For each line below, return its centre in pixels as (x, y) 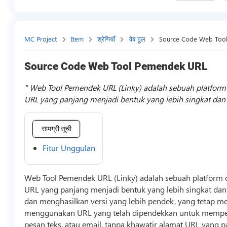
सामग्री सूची (56, 129)
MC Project (41, 39)
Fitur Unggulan (69, 147)
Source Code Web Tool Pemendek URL (116, 66)
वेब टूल (137, 39)
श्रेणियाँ (106, 39)
